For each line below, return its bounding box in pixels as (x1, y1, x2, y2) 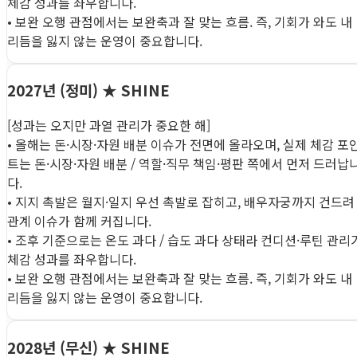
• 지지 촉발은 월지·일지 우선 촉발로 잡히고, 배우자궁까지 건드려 (7, 192, 355, 212)
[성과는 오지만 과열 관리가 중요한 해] (7, 116, 210, 135)
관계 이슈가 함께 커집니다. (7, 211, 151, 231)
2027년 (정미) (7, 79, 102, 101)
